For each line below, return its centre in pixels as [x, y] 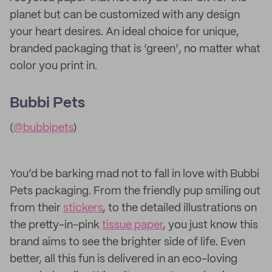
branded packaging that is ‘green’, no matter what [135, 49]
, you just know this [210, 225]
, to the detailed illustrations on [180, 208]
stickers [83, 208]
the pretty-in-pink [56, 225]
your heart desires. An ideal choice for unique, [124, 32]
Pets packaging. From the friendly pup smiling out [135, 191]
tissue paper [132, 225]
